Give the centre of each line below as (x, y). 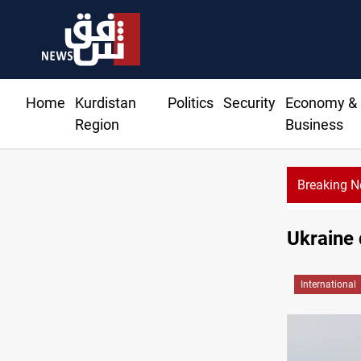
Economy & (321, 103)
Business (314, 125)
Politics (190, 103)
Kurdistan (106, 103)
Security (249, 103)
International (328, 285)
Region (97, 125)
